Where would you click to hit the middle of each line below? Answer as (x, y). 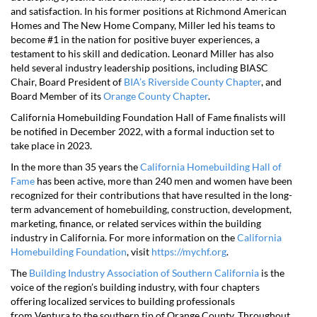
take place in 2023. (51, 145)
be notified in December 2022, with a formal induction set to (143, 131)
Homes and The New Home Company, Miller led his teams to (143, 25)
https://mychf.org (189, 252)
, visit (139, 252)
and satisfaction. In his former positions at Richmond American (149, 11)
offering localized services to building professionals (123, 301)
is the (272, 273)
